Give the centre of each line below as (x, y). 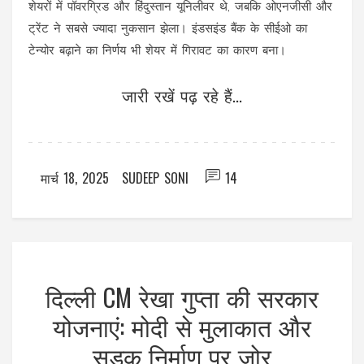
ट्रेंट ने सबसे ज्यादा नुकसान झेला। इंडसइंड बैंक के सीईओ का (168, 29)
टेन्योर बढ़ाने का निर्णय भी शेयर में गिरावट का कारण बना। (157, 51)
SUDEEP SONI (155, 178)
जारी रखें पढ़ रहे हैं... (182, 95)
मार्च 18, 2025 (75, 178)
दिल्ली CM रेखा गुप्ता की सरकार (182, 297)
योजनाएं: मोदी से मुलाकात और (182, 327)
